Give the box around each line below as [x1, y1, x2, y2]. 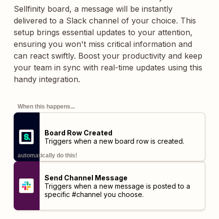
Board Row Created [44, 129, 112, 137]
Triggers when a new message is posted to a [44, 181, 190, 190]
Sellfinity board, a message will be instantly [14, 4, 173, 14]
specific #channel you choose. [44, 190, 144, 198]
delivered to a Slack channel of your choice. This [14, 16, 196, 25]
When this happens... [18, 103, 75, 110]
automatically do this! [18, 152, 77, 159]
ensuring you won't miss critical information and [14, 39, 192, 49]
